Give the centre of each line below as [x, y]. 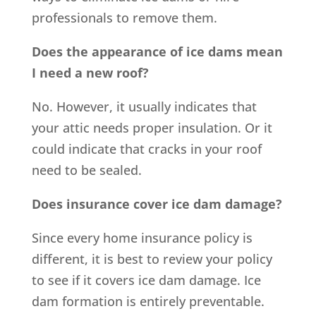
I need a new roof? [90, 72]
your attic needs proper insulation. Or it [152, 127]
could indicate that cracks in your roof [146, 148]
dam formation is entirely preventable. [148, 301]
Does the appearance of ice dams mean [157, 51]
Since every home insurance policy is [142, 237]
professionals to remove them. [124, 17]
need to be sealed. [86, 170]
